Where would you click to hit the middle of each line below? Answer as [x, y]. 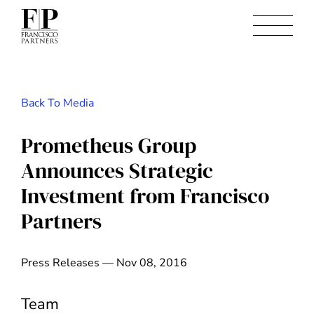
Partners [61, 221]
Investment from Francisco [145, 196]
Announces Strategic [117, 171]
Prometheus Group [109, 146]
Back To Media [57, 103]
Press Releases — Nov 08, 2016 [104, 263]
